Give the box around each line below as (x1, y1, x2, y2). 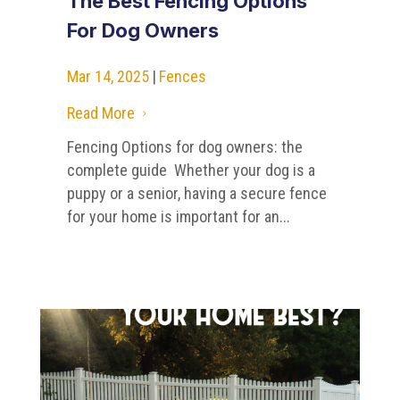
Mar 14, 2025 (66, 66, 149, 86)
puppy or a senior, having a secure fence (66, 184, 327, 204)
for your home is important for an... (66, 207, 290, 227)
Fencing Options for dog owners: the (66, 137, 303, 157)
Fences (158, 66, 206, 86)
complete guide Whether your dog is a (66, 161, 315, 180)
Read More (66, 104, 135, 123)
